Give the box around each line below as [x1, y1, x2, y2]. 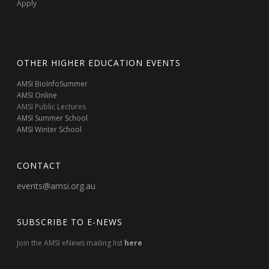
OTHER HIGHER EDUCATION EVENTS [17, 57, 181, 68]
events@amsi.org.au [17, 180, 96, 192]
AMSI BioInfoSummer [17, 79, 88, 89]
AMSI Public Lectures [17, 101, 86, 112]
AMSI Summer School [17, 113, 88, 123]
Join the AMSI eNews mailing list [17, 238, 125, 248]
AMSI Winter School [17, 124, 82, 134]
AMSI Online [17, 90, 58, 100]
